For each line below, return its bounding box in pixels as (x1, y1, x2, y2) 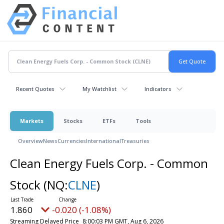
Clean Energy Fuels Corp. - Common (9, 154, 208, 171)
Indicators (144, 84, 171, 92)
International (86, 136, 121, 144)
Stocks (63, 116, 82, 124)
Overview (18, 136, 43, 144)
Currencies (57, 136, 86, 144)
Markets (20, 116, 43, 124)
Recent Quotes (16, 84, 54, 92)
